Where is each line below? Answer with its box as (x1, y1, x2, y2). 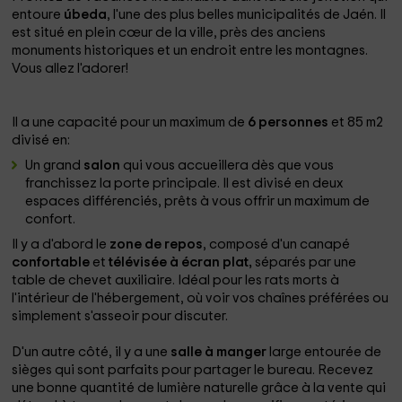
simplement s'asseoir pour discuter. (12, 310, 229, 323)
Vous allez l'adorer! (12, 62, 129, 75)
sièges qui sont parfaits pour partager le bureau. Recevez (12, 363, 374, 377)
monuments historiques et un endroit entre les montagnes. (12, 44, 369, 57)
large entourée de (269, 345, 382, 359)
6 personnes (248, 116, 332, 129)
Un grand (25, 159, 84, 172)
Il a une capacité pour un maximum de (12, 116, 249, 129)
